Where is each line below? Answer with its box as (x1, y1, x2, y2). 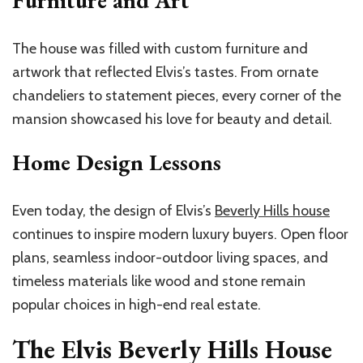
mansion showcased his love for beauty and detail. (12, 110, 332, 129)
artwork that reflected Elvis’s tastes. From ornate (12, 63, 318, 82)
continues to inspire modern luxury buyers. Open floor (12, 225, 348, 244)
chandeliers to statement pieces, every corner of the (12, 87, 341, 105)
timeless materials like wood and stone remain (12, 272, 305, 291)
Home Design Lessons (12, 147, 221, 177)
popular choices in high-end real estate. (12, 296, 261, 314)
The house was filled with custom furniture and (12, 40, 308, 58)
